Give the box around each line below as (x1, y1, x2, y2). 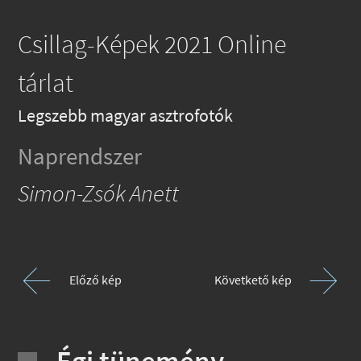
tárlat (18, 67, 74, 100)
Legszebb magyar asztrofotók (18, 104, 234, 127)
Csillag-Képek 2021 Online (18, 28, 287, 61)
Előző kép (69, 272, 122, 288)
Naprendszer (18, 142, 143, 172)
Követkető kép (214, 272, 292, 288)
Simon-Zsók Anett (18, 179, 180, 209)
